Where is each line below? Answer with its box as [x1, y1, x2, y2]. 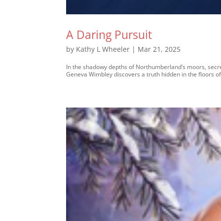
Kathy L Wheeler [76, 44, 130, 54]
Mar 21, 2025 [138, 44, 181, 54]
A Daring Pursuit [66, 26, 152, 42]
